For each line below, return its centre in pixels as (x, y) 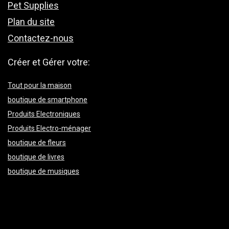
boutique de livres (36, 157)
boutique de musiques (43, 171)
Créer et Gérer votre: (49, 62)
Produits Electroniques (44, 114)
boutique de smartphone (48, 100)
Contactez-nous (41, 38)
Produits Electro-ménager (49, 129)
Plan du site (31, 22)
